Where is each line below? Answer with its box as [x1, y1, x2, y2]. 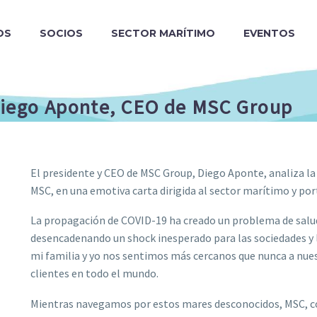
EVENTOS [243, 27, 295, 40]
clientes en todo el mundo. [30, 266, 158, 281]
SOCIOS [40, 27, 83, 40]
